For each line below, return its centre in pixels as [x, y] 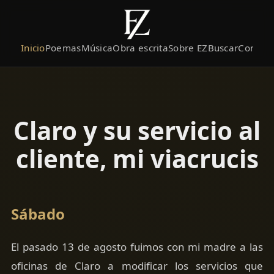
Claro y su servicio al [137, 131]
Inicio [33, 48]
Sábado [38, 214]
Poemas [63, 48]
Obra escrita [141, 48]
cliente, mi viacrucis [137, 159]
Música [97, 48]
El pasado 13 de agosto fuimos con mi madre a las [137, 247]
